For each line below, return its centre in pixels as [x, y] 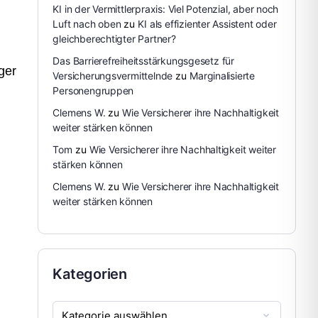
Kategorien [90, 274]
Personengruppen [93, 91]
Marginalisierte [222, 76]
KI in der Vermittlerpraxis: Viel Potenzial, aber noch [166, 9]
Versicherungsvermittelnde [113, 76]
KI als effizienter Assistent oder [207, 24]
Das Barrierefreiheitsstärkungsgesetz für [143, 61]
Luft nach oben [87, 24]
